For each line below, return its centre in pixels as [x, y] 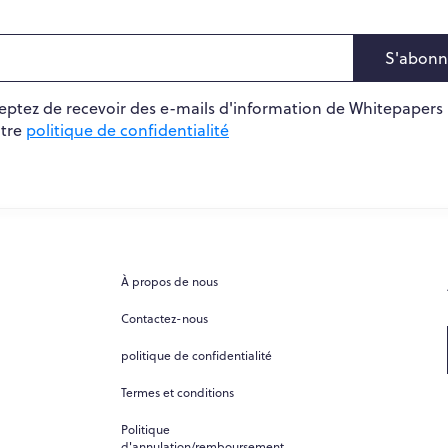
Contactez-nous [164, 318]
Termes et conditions [177, 392]
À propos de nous [169, 281]
